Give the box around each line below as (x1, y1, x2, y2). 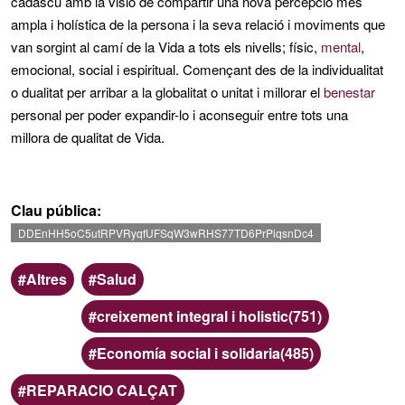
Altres (26, 268, 67, 290)
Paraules (11, 376, 71, 398)
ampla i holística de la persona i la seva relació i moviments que (11, 14, 385, 34)
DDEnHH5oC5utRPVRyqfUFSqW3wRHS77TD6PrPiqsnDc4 (18, 225, 314, 241)
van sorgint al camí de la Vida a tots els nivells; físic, (11, 37, 321, 57)
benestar (324, 82, 375, 102)
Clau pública (11, 200, 97, 221)
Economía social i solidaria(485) (97, 343, 314, 364)
